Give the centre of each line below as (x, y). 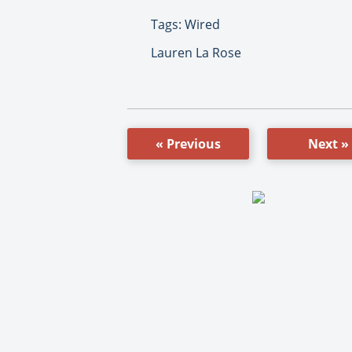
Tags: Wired (185, 24)
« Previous (188, 143)
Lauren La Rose (196, 52)
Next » (328, 143)
